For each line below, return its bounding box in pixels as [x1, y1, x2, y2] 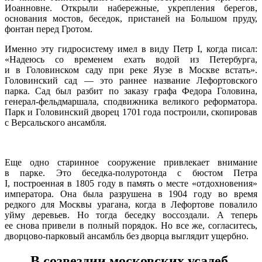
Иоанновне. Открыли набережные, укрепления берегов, [5, 3, 257, 13]
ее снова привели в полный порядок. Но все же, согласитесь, [5, 220, 257, 231]
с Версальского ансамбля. [5, 118, 106, 128]
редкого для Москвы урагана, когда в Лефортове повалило [5, 199, 257, 210]
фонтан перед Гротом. [5, 24, 92, 35]
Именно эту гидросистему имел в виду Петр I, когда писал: [5, 44, 257, 54]
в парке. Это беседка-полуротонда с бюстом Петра [5, 168, 257, 178]
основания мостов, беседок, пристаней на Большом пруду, [5, 13, 257, 24]
